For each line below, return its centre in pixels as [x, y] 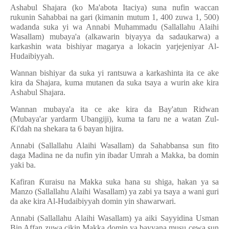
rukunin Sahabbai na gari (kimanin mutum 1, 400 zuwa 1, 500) [114, 17]
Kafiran [25, 182]
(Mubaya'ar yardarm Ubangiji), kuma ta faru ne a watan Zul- [114, 119]
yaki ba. [23, 165]
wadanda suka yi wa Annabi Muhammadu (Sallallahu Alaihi [114, 27]
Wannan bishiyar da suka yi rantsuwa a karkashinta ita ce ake [114, 73]
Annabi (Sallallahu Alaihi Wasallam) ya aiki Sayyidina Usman [114, 218]
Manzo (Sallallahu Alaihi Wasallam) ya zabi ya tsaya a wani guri [114, 191]
